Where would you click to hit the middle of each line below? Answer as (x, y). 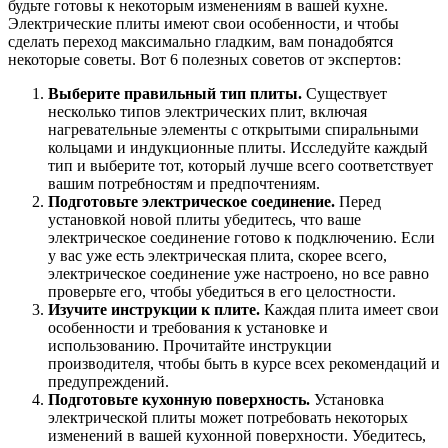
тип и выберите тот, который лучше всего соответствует (240, 165)
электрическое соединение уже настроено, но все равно (238, 273)
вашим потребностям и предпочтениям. (184, 183)
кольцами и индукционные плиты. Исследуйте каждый (238, 147)
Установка (347, 399)
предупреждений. (108, 381)
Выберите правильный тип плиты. (175, 93)
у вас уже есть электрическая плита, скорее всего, (217, 255)
